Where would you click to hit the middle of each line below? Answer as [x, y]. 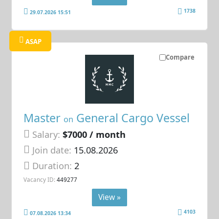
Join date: [52, 150]
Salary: [46, 134]
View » [109, 197]
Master [44, 118]
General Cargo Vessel [132, 118]
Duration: [54, 166]
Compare [180, 57]
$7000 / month [94, 134]
